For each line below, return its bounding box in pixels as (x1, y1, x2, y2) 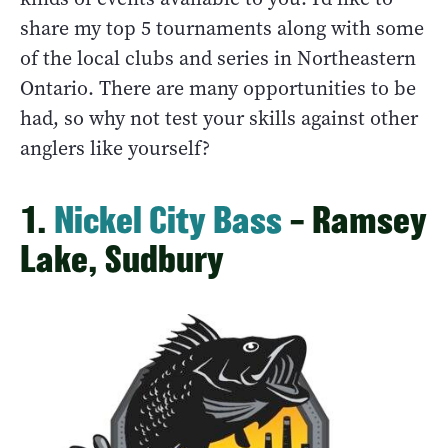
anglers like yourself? (20, 134, 210, 162)
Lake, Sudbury (20, 237, 224, 279)
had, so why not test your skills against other (20, 104, 418, 132)
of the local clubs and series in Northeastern (20, 44, 416, 72)
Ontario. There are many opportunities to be (20, 74, 416, 102)
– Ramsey (282, 198, 427, 240)
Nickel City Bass (54, 198, 282, 240)
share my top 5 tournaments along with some (20, 14, 424, 42)
